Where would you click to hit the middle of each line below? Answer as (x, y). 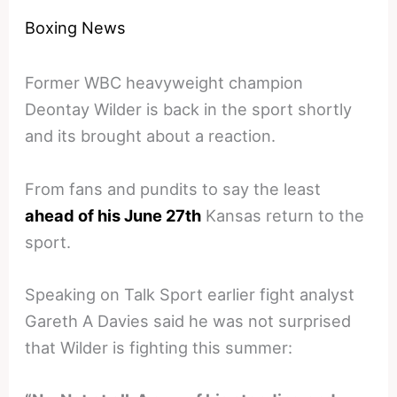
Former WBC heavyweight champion (164, 83)
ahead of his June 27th (113, 215)
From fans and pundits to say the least (173, 188)
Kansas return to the (283, 215)
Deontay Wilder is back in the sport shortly (189, 109)
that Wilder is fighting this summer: (159, 347)
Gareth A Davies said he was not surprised (188, 320)
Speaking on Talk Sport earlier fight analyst (190, 294)
